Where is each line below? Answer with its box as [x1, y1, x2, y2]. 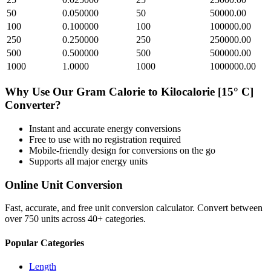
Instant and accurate [29, 123, 107, 134]
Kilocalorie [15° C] [161, 85, 253, 99]
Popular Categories [5, 237, 84, 248]
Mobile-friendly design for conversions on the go [29, 145, 215, 155]
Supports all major [29, 155, 101, 166]
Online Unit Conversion [5, 178, 123, 191]
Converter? [5, 99, 61, 112]
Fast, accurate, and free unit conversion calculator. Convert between [5, 203, 263, 214]
